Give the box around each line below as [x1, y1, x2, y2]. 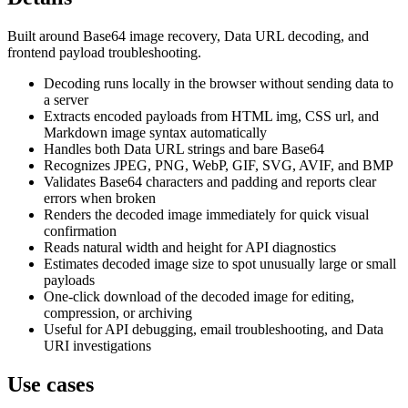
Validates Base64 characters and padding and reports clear [44, 173, 376, 189]
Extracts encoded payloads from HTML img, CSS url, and [44, 107, 379, 124]
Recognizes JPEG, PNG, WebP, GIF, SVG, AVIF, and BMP [44, 157, 393, 173]
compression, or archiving [44, 304, 192, 321]
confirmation [44, 222, 117, 239]
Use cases [7, 372, 94, 396]
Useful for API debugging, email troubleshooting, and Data [44, 321, 383, 337]
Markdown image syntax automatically [44, 124, 267, 140]
